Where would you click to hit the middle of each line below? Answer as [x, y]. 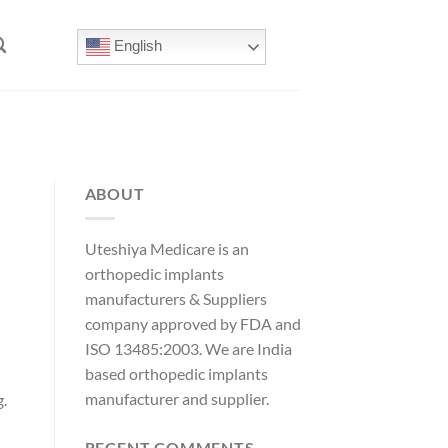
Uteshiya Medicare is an [166, 248]
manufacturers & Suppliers [175, 298]
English [136, 45]
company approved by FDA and [192, 323]
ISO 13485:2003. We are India [188, 348]
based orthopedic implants [176, 373]
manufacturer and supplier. [176, 398]
